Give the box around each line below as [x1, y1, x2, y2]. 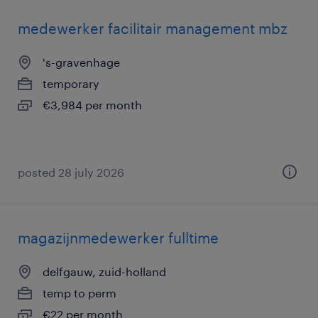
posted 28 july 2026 [18, 165, 124, 179]
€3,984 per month [43, 98, 142, 111]
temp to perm [43, 286, 116, 300]
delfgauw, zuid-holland [43, 265, 166, 278]
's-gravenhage [43, 55, 120, 69]
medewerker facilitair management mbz [18, 20, 287, 37]
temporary [43, 77, 99, 90]
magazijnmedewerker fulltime [18, 229, 219, 246]
